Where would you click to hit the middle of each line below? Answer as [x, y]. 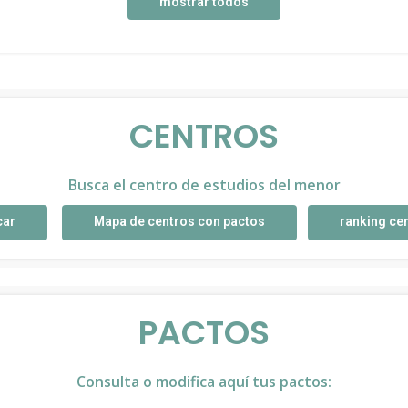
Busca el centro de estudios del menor [204, 185]
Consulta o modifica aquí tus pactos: [204, 382]
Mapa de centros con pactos [179, 221]
